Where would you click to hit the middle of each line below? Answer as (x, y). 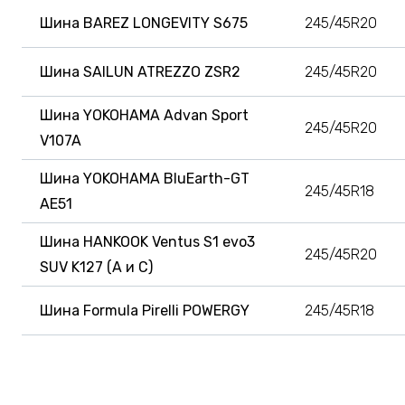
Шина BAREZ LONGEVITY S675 (144, 23)
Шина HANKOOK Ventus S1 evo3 (147, 241)
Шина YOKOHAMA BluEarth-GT (145, 178)
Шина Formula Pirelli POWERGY (145, 310)
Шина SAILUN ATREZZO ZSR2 (140, 71)
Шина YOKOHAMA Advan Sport (144, 115)
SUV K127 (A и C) (96, 267)
